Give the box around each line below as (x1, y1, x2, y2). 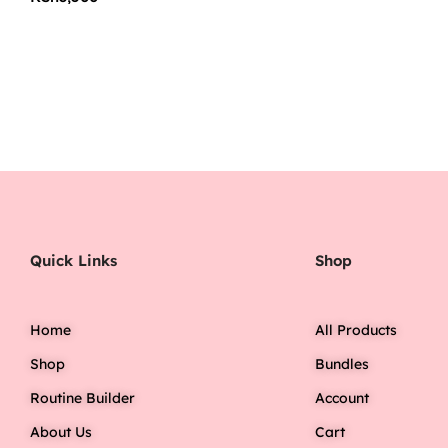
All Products (315, 320, 397, 339)
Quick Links (30, 250, 117, 270)
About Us (30, 422, 92, 441)
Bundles (315, 354, 369, 373)
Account (315, 388, 369, 407)
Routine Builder (30, 388, 135, 407)
